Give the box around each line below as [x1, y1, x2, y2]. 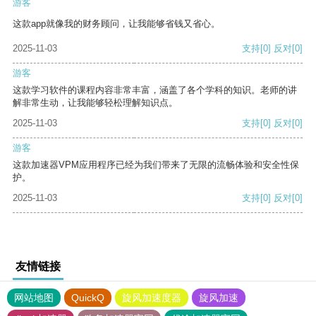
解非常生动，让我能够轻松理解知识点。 [13, 97, 178, 109]
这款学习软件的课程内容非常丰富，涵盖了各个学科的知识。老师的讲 [13, 85, 297, 96]
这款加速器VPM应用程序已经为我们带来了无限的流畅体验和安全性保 [13, 159, 299, 171]
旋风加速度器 [122, 292, 181, 304]
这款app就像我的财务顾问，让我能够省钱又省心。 [13, 18, 220, 30]
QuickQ [71, 292, 104, 304]
